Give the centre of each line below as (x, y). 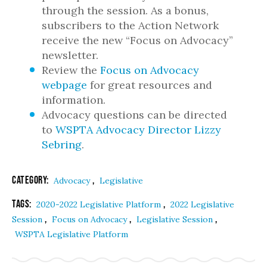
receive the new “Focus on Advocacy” (137, 40)
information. (74, 100)
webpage (64, 85)
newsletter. (70, 55)
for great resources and (150, 85)
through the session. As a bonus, (125, 10)
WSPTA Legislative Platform (72, 234)
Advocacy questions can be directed (134, 115)
